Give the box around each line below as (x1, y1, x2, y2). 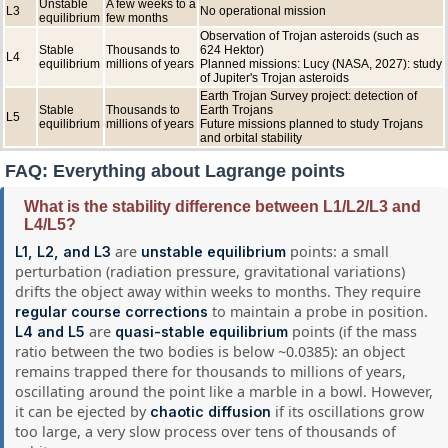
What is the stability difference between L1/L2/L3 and (24, 198, 421, 216)
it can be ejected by (15, 402, 151, 422)
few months (106, 11, 168, 26)
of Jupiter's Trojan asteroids (200, 71, 349, 86)
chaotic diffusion (150, 403, 272, 421)
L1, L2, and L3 (15, 243, 112, 261)
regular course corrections (15, 303, 209, 321)
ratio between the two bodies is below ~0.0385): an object (15, 342, 406, 362)
